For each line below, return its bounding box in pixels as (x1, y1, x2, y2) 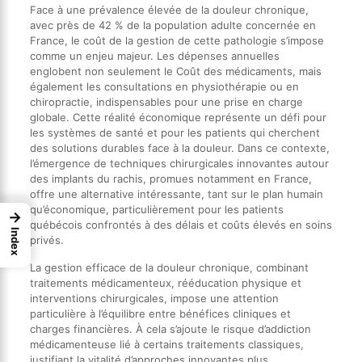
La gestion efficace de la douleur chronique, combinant (29, 260, 309, 274)
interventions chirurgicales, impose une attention (29, 291, 279, 305)
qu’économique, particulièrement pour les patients (29, 202, 284, 216)
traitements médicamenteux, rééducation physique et (29, 276, 301, 289)
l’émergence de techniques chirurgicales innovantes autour (29, 156, 329, 170)
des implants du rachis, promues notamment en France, (29, 171, 312, 185)
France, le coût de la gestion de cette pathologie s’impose (29, 33, 324, 47)
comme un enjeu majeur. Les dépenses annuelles (29, 48, 280, 62)
